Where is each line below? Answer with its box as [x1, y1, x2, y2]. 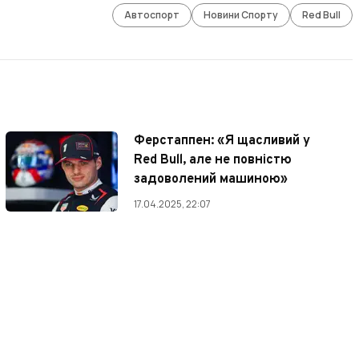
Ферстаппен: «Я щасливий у [134, 133, 311, 150]
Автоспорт [124, 8, 180, 22]
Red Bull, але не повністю [134, 152, 292, 169]
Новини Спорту [204, 8, 279, 22]
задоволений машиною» [134, 171, 288, 188]
